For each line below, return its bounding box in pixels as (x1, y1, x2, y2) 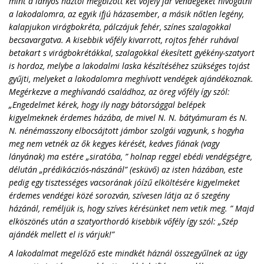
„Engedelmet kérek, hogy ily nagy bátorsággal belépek (9, 99, 206, 110)
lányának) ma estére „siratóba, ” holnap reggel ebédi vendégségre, (9, 151, 252, 162)
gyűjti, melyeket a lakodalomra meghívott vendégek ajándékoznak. (9, 73, 253, 84)
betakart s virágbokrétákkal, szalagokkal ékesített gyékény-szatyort (9, 47, 255, 58)
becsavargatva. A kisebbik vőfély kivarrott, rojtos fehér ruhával (9, 34, 239, 45)
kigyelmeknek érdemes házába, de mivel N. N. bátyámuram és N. (9, 112, 247, 123)
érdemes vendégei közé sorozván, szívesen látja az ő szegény (9, 190, 229, 201)
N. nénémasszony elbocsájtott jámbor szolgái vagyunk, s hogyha (9, 125, 244, 136)
